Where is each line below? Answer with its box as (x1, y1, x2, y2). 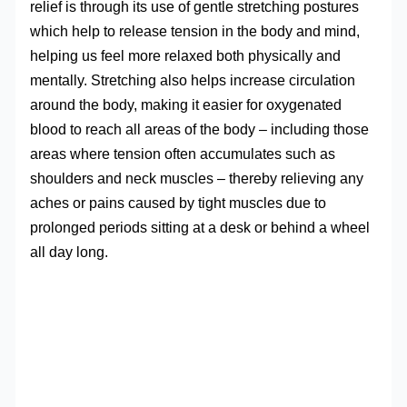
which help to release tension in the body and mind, (30, 22, 361, 39)
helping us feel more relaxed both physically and (30, 46, 342, 64)
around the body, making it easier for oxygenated (30, 95, 342, 113)
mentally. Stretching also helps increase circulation (30, 71, 356, 88)
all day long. (30, 243, 109, 260)
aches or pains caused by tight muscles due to (30, 194, 327, 211)
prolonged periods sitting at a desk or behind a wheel (30, 218, 371, 235)
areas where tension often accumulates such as (30, 144, 336, 162)
